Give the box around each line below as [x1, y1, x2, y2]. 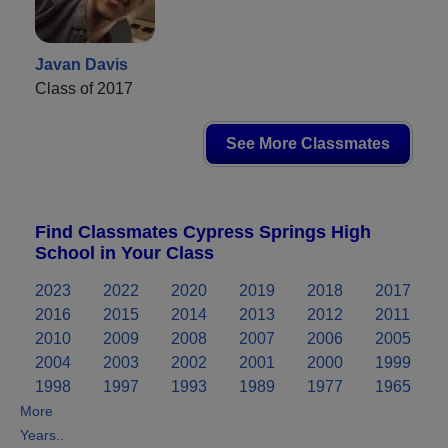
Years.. [20, 426, 64, 443]
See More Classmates [226, 134, 390, 152]
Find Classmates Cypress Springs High [35, 221, 371, 242]
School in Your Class [35, 242, 214, 263]
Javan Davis [35, 55, 128, 73]
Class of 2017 [35, 79, 133, 97]
